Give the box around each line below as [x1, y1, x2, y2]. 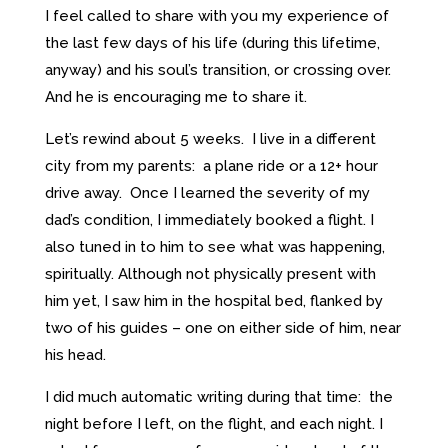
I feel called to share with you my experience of [44, 6, 389, 25]
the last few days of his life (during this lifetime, [44, 33, 380, 52]
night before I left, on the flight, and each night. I [44, 414, 383, 433]
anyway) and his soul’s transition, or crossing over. [44, 60, 391, 79]
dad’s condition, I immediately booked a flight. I [44, 210, 374, 229]
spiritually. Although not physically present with [44, 264, 376, 283]
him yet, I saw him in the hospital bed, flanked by [44, 291, 383, 310]
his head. [44, 345, 106, 364]
